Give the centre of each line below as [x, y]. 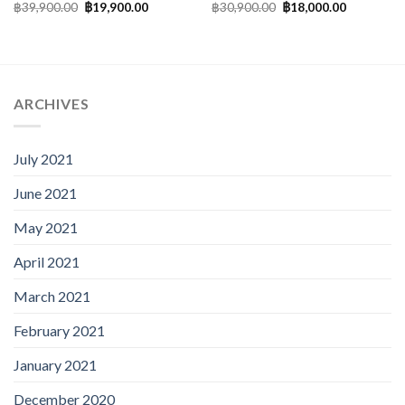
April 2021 [47, 261]
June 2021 [45, 193]
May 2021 [46, 227]
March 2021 [52, 296]
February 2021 [59, 330]
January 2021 [55, 364]
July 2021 [43, 158]
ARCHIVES [52, 103]
